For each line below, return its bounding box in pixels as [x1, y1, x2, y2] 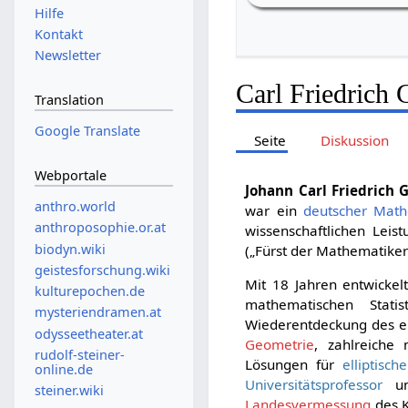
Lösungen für [245, 355, 343, 374]
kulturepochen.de [34, 282, 145, 301]
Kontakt [34, 25, 83, 43]
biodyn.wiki [34, 240, 106, 258]
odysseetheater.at [34, 324, 143, 342]
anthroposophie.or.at [34, 219, 166, 237]
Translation [34, 90, 104, 108]
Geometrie [245, 335, 315, 354]
